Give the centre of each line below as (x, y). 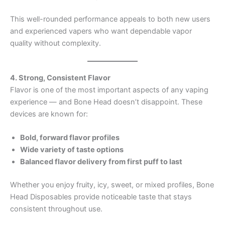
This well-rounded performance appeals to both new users (110, 19)
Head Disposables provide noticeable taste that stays (101, 197)
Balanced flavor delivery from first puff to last (101, 162)
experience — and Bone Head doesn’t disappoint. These (106, 102)
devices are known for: (49, 114)
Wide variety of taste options (72, 150)
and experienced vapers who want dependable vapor (101, 31)
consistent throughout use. (56, 209)
